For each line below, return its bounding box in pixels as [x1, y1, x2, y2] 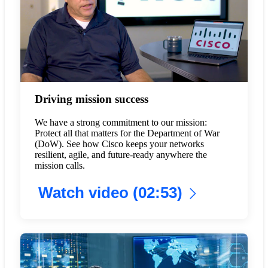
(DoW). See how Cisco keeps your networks [34, 139, 204, 150]
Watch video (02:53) [38, 184, 182, 202]
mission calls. [34, 160, 85, 171]
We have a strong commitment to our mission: [34, 117, 207, 128]
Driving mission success [34, 93, 148, 106]
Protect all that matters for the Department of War [34, 128, 220, 139]
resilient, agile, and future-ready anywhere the [34, 150, 207, 160]
